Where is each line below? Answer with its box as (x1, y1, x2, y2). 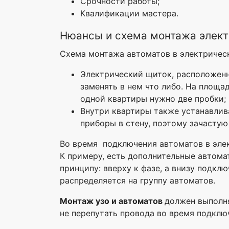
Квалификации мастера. (80, 8, 178, 18)
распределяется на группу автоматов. (60, 175, 215, 186)
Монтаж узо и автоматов (60, 195, 165, 206)
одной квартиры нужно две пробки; (80, 93, 226, 104)
